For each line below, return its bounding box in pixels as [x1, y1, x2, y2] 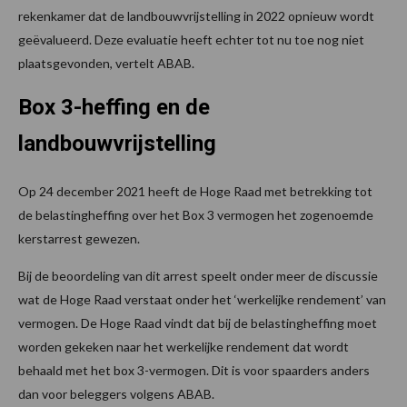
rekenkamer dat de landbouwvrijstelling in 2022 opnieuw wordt [18, 8, 374, 25]
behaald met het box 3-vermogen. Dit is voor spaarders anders [18, 362, 370, 379]
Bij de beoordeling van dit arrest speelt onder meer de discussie [18, 268, 378, 284]
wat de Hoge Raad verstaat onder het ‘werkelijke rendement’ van [18, 292, 386, 308]
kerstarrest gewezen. [18, 231, 140, 247]
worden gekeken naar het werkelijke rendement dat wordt [18, 339, 349, 355]
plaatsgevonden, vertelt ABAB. [18, 55, 194, 72]
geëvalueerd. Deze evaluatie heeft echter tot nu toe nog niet [18, 32, 364, 48]
